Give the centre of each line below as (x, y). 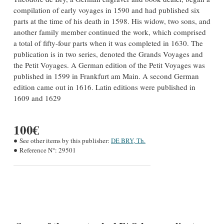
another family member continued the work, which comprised (110, 32)
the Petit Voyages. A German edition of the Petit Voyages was (109, 65)
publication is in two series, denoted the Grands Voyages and (108, 54)
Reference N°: (38, 150)
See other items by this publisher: (64, 141)
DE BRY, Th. (128, 141)
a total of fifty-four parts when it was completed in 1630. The (108, 43)
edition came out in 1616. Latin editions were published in (104, 87)
